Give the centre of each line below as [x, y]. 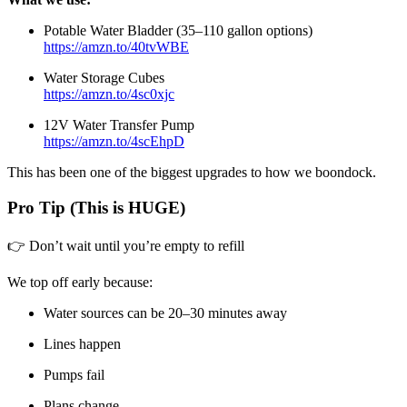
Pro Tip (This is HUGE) [96, 207]
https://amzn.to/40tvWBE [116, 47]
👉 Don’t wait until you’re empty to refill [126, 245]
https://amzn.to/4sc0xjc [109, 94]
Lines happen [82, 343]
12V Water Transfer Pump [119, 125]
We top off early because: [80, 282]
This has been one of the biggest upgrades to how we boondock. [192, 173]
